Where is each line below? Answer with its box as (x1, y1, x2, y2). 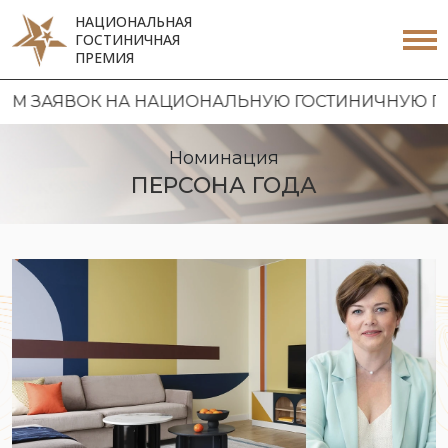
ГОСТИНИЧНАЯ (75, 30, 180, 49)
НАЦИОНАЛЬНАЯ (75, 12, 192, 31)
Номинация (169, 147, 279, 169)
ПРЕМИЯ (75, 48, 134, 67)
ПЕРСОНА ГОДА (131, 172, 317, 199)
